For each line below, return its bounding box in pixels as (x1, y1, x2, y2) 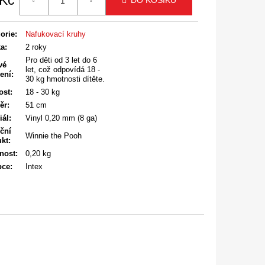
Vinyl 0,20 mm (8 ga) (25, 113, 97, 122)
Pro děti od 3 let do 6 (25, 55, 97, 64)
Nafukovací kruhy (25, 29, 86, 38)
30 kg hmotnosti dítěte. (25, 74, 105, 83)
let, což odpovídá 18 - (25, 64, 100, 74)
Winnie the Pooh (25, 131, 82, 140)
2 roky (25, 42, 47, 51)
